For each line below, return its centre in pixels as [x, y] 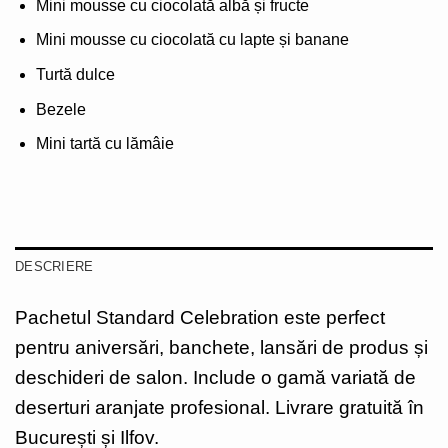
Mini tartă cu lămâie [104, 144]
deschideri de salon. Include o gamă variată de [215, 377]
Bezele [60, 109]
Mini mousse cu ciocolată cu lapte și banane [192, 40]
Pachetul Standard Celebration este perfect [200, 317]
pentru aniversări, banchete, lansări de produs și [221, 347]
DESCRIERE [54, 266]
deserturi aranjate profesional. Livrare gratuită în [219, 407]
